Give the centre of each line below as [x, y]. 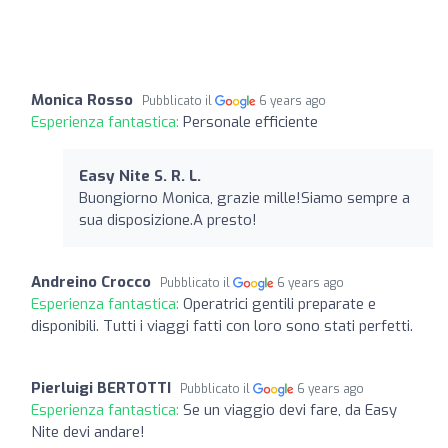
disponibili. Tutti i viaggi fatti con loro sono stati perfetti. [222, 325]
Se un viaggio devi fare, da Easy [290, 409]
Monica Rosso [82, 99]
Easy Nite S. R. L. [140, 175]
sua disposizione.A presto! [168, 219]
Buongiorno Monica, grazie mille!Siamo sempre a [244, 197]
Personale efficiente [250, 121]
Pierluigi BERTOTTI [101, 387]
